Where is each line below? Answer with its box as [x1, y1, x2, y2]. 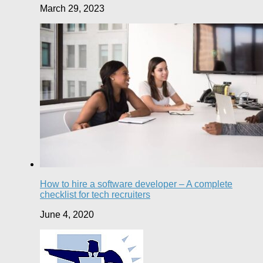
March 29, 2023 [40, 4, 104, 14]
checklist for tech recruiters [40, 190, 150, 200]
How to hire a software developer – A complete [40, 179, 232, 190]
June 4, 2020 [40, 210, 94, 220]
